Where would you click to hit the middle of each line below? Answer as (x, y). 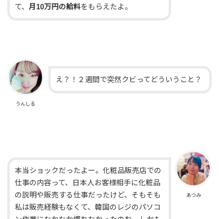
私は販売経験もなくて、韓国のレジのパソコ (88, 208)
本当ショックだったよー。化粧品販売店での (88, 171)
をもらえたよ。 (107, 7)
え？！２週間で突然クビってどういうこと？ (129, 79)
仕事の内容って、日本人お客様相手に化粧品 (88, 183)
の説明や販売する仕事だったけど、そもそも (88, 195)
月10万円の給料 (55, 7)
